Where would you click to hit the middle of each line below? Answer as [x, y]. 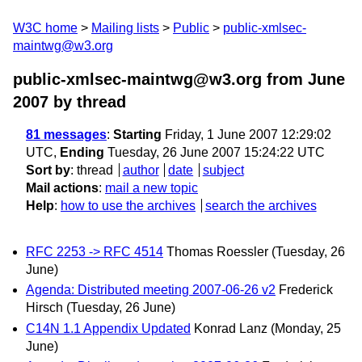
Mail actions [62, 188]
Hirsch [44, 308]
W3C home [45, 28]
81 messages [66, 135]
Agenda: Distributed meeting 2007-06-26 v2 [151, 290]
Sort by [48, 170]
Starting [137, 135]
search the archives [261, 206]
